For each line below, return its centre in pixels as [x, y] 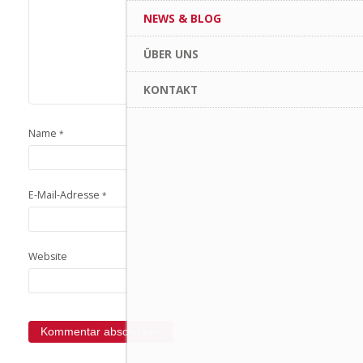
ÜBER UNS [171, 54]
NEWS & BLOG [182, 18]
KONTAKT [170, 90]
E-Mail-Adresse [65, 195]
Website [48, 256]
